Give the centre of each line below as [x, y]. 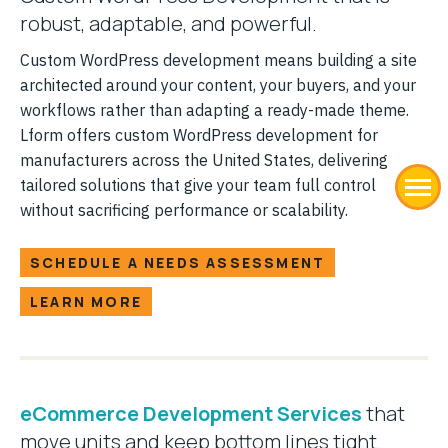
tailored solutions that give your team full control [198, 184]
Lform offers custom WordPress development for [199, 134]
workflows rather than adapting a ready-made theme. [214, 109]
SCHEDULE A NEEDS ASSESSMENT [178, 262]
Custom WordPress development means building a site [218, 59]
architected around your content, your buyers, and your [218, 84]
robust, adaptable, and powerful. [168, 23]
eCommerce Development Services [191, 413]
